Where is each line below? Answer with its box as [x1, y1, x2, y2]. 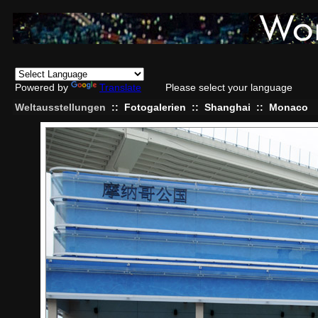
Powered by [15, 82, 71, 93]
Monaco [269, 102, 308, 113]
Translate [99, 82, 141, 93]
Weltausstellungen [15, 102, 106, 113]
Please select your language [165, 82, 292, 93]
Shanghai [204, 102, 251, 113]
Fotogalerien [124, 102, 186, 113]
